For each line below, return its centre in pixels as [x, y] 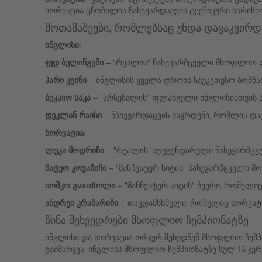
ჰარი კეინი [65, 80]
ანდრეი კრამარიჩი [81, 203]
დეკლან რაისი [73, 115]
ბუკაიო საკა [68, 98]
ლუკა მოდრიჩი [74, 150]
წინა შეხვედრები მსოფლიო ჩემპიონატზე [146, 220]
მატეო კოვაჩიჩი [75, 168]
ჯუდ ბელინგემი [74, 63]
